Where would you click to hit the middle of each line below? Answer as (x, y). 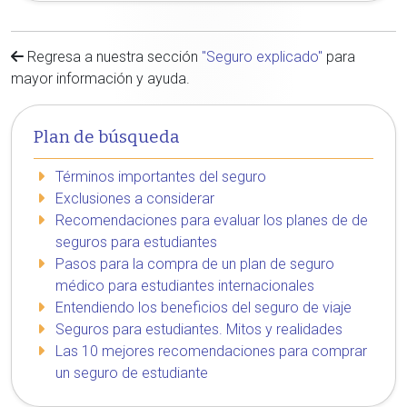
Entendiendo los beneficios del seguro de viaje (203, 308)
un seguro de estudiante (132, 373)
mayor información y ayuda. (100, 79)
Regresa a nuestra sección (113, 57)
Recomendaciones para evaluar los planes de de (212, 220)
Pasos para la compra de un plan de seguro (195, 264)
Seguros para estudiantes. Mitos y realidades (199, 329)
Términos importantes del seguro (161, 177)
